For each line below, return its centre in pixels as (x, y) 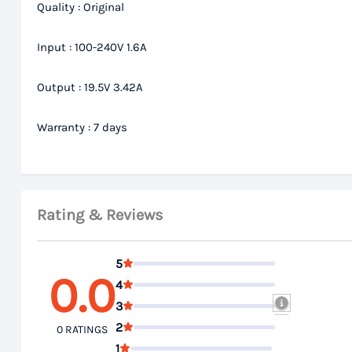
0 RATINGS (82, 330)
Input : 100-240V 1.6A (92, 47)
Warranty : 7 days (82, 128)
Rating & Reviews (100, 214)
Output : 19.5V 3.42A (90, 88)
